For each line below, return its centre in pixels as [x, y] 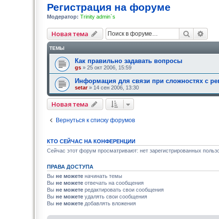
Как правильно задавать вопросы [129, 61]
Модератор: [63, 16]
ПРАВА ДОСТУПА [70, 167]
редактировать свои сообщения [123, 190]
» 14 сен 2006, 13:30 [113, 88]
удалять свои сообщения [115, 197]
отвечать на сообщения [113, 183]
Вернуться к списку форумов [95, 120]
